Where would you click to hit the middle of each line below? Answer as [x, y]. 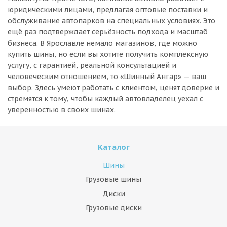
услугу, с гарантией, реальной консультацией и [92, 65]
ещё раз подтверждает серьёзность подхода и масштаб [108, 32]
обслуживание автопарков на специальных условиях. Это [111, 21]
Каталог [113, 147]
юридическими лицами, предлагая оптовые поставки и [108, 10]
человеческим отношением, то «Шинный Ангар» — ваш [107, 77]
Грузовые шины [113, 179]
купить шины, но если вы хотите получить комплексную [108, 54]
